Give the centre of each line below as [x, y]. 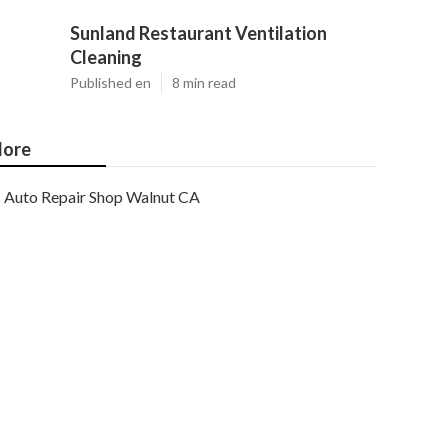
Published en [110, 82]
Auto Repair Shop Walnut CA [102, 196]
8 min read [204, 82]
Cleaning [106, 57]
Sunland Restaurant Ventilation [198, 33]
